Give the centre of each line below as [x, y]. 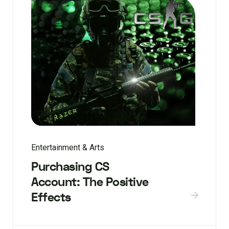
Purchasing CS [70, 167]
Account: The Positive [90, 182]
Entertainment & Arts [68, 147]
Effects [51, 197]
